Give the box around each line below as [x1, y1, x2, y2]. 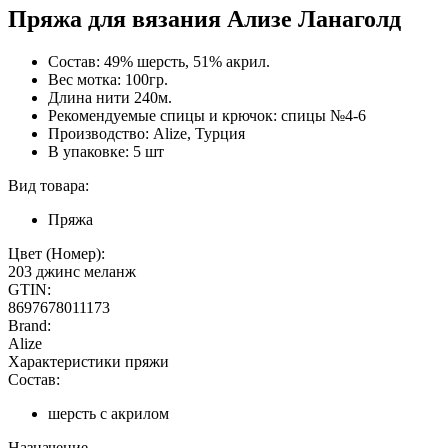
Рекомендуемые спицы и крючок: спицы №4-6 [48, 106, 366, 124]
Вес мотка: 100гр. [48, 70, 168, 88]
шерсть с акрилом [48, 404, 169, 422]
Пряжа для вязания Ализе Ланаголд [8, 5, 401, 32]
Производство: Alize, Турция [48, 124, 245, 142]
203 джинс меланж [8, 262, 136, 280]
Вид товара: [8, 176, 89, 194]
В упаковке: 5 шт [48, 142, 164, 160]
